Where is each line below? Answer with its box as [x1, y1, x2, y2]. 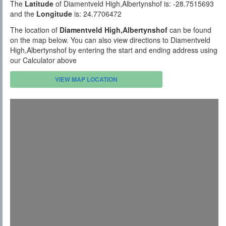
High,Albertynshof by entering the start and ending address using [10, 45, 217, 55]
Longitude [36, 9, 72, 19]
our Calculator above [10, 55, 77, 66]
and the [10, 9, 36, 19]
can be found [167, 25, 211, 35]
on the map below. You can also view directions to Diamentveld [10, 35, 210, 45]
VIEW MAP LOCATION [55, 75, 118, 84]
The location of [10, 25, 60, 35]
